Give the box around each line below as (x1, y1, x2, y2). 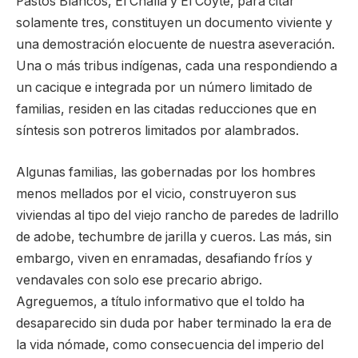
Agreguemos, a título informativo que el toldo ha (16, 293, 304, 309)
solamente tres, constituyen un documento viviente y (16, 15, 332, 31)
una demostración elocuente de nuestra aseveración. (16, 37, 335, 53)
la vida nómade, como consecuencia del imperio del (16, 336, 324, 352)
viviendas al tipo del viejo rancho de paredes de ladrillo (16, 207, 339, 223)
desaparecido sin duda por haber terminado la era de (16, 315, 332, 331)
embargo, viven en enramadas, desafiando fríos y (16, 250, 312, 266)
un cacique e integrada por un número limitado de (16, 80, 312, 96)
